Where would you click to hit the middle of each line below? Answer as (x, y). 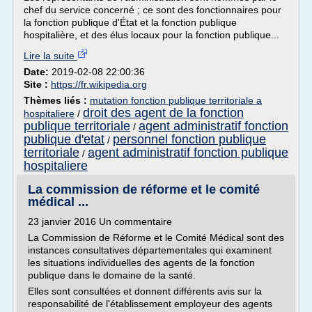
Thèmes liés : (57, 100)
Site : (37, 84)
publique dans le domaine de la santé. (112, 275)
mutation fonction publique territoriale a (176, 100)
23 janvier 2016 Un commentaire (100, 221)
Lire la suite (50, 56)
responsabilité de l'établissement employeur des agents (150, 304)
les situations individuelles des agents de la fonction (141, 263)
